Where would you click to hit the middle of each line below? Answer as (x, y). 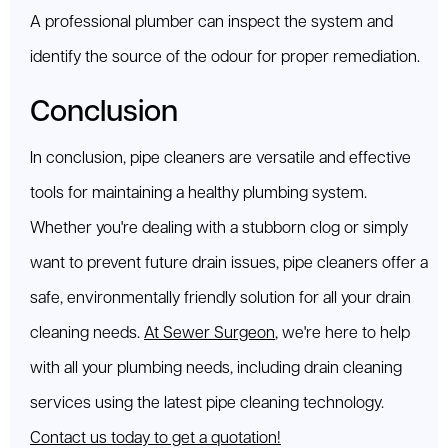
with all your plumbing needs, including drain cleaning (216, 369)
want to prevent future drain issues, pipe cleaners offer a (229, 264)
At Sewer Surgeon (209, 334)
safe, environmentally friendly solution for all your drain (220, 299)
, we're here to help (342, 334)
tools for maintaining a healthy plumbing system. (198, 194)
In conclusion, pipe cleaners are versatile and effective (220, 159)
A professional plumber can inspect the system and (211, 23)
